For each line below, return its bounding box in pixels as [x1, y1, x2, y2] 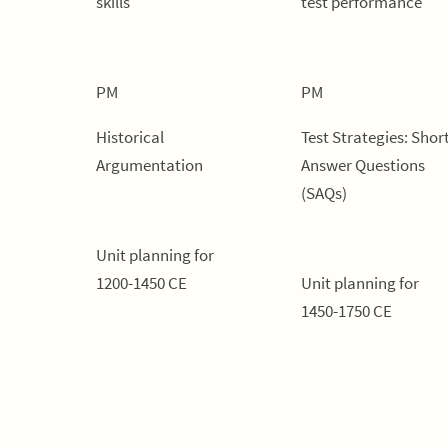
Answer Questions [301, 154, 425, 176]
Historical [96, 126, 164, 148]
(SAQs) [301, 182, 347, 204]
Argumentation [96, 154, 203, 176]
